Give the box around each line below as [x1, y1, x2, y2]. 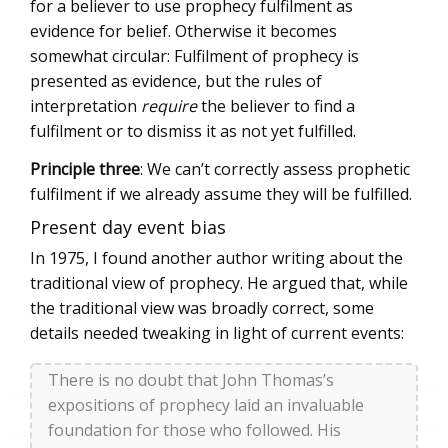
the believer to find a [197, 94, 355, 117]
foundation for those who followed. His [48, 419, 341, 442]
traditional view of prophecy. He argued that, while [30, 272, 408, 295]
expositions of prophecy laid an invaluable [48, 394, 364, 417]
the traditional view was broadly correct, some [30, 297, 374, 320]
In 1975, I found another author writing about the [30, 247, 403, 270]
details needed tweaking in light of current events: [30, 322, 404, 345]
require [141, 94, 197, 117]
